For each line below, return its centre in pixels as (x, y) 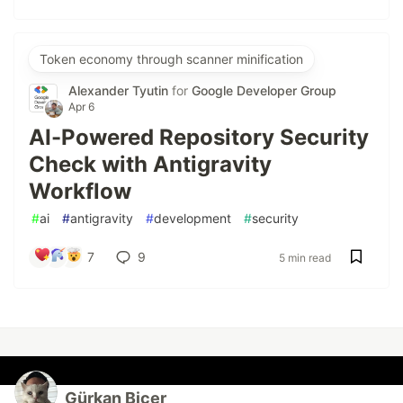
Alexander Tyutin (120, 90)
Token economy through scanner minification (171, 58)
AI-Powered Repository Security (199, 137)
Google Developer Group (264, 90)
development (193, 218)
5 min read (305, 257)
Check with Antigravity (150, 164)
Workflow (80, 191)
